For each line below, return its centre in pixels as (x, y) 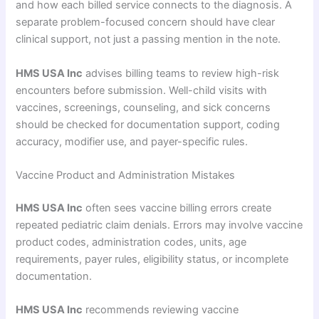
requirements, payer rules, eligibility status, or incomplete (152, 259)
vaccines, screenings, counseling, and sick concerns (143, 107)
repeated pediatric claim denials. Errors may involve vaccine (159, 225)
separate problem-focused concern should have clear (146, 22)
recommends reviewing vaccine (161, 310)
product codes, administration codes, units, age (131, 242)
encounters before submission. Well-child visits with (142, 90)
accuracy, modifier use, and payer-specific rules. (132, 141)
